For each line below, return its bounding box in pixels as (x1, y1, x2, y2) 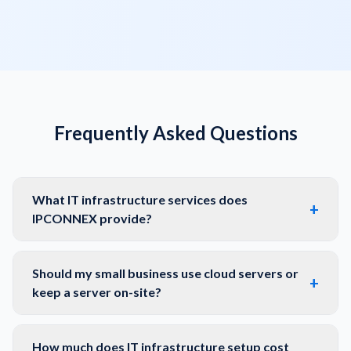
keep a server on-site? (32, 284, 161, 299)
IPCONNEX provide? (32, 211, 152, 226)
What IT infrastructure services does (32, 192, 248, 207)
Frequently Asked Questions (53, 121, 298, 144)
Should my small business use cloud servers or (32, 266, 299, 280)
